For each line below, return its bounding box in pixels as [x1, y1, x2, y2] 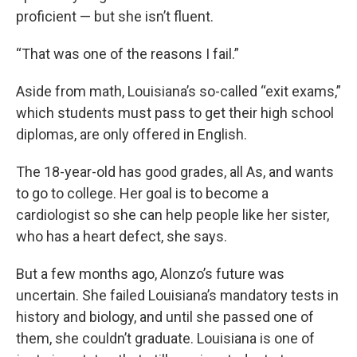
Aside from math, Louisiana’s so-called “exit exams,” [16, 83, 341, 100]
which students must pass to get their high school [16, 104, 334, 122]
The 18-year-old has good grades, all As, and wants [16, 163, 334, 181]
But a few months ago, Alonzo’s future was [16, 265, 284, 283]
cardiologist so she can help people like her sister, [16, 206, 329, 224]
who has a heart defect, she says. [16, 228, 227, 245]
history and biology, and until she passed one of [16, 308, 314, 326]
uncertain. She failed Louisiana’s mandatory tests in [16, 287, 339, 304]
